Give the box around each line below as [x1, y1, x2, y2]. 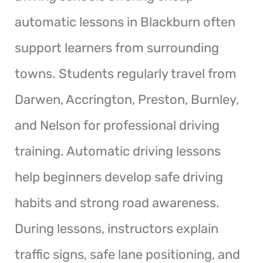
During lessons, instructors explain [15, 220, 218, 237]
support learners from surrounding [15, 39, 219, 56]
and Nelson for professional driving [15, 117, 220, 133]
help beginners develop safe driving [15, 168, 223, 185]
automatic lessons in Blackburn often [15, 14, 235, 30]
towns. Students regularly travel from [15, 65, 237, 82]
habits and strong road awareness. [15, 194, 220, 211]
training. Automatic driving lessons [15, 143, 221, 159]
